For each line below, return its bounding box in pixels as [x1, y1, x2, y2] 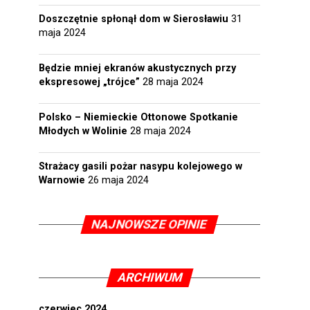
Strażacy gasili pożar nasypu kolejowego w [39, 161, 242, 172]
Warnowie [39, 174, 85, 186]
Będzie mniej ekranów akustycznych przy [39, 62, 236, 74]
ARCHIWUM [115, 271, 184, 284]
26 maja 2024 [88, 174, 149, 186]
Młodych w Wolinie [39, 125, 127, 137]
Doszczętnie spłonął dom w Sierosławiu [39, 13, 228, 25]
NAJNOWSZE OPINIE [90, 217, 209, 231]
